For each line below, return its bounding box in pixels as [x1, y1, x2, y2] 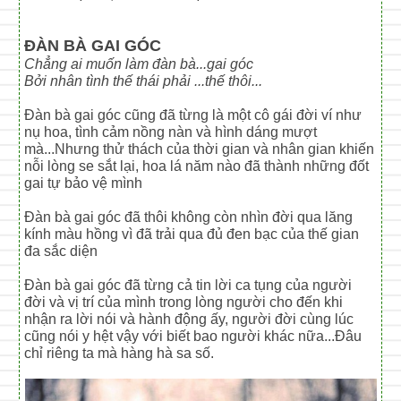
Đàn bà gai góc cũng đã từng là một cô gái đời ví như [24, 107, 363, 123]
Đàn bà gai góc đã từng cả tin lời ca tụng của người [24, 277, 353, 293]
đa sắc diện [24, 243, 98, 259]
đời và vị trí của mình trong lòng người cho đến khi [24, 294, 344, 310]
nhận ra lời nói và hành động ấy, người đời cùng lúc [24, 311, 354, 327]
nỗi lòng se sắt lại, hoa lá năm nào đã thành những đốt [24, 158, 370, 174]
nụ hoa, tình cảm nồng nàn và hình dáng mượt [24, 124, 318, 140]
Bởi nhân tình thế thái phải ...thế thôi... [24, 73, 263, 89]
